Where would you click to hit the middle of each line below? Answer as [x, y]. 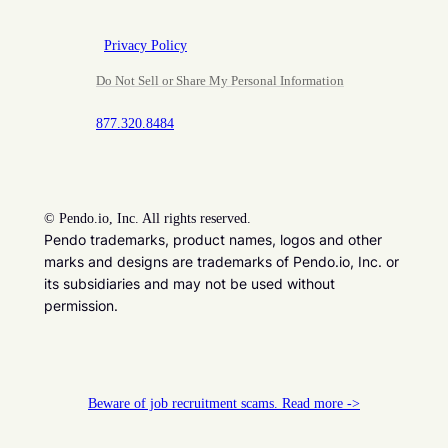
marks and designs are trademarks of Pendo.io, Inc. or [221, 262]
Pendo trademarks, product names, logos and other [213, 240]
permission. [81, 306]
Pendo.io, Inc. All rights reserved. [155, 219]
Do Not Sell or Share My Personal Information [220, 81]
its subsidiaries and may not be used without [189, 284]
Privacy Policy [145, 46]
